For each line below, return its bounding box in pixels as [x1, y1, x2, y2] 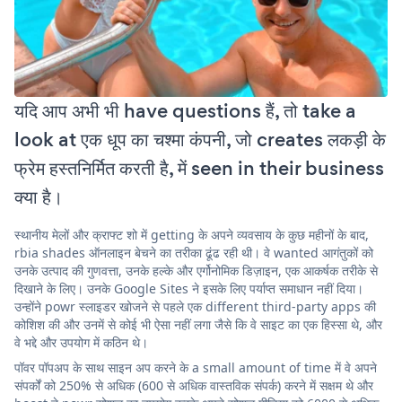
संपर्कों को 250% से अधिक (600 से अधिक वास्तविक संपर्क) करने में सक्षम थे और [14, 376, 373, 394]
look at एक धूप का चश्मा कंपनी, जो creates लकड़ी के [14, 125, 386, 153]
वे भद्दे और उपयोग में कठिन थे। [14, 333, 148, 351]
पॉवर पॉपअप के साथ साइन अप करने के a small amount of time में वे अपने [14, 358, 377, 376]
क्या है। [14, 182, 63, 211]
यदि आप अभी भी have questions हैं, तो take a [14, 96, 356, 125]
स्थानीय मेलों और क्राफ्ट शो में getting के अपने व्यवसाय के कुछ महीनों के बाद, [14, 225, 369, 243]
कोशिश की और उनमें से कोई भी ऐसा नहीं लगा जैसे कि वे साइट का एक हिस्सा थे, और [14, 315, 382, 333]
